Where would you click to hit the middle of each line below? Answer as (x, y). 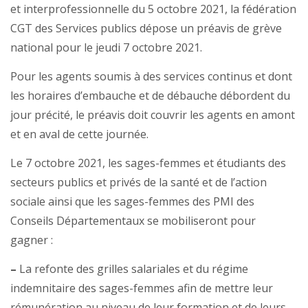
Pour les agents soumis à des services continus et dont (151, 77)
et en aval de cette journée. (79, 134)
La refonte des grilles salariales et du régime (132, 269)
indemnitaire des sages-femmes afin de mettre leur (142, 288)
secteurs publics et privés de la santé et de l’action (139, 183)
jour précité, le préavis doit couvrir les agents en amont (153, 115)
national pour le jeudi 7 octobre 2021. (106, 48)
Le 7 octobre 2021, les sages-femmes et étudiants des (148, 163)
